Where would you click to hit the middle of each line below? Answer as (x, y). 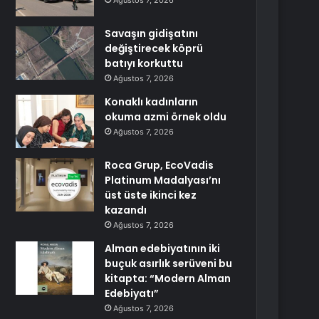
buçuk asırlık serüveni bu (169, 263)
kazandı (126, 210)
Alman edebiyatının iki (163, 249)
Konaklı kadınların (152, 102)
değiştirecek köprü (154, 48)
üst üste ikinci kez (151, 195)
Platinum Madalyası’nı (163, 180)
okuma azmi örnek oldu (166, 117)
